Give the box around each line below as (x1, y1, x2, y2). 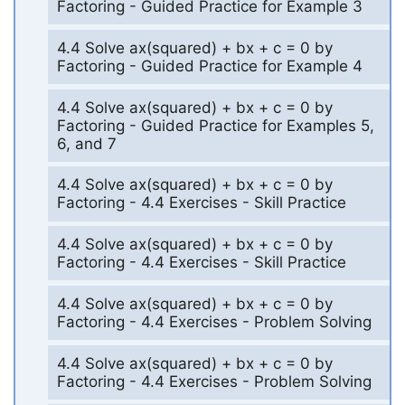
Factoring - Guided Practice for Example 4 (56, 56, 363, 75)
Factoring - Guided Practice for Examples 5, (56, 116, 374, 135)
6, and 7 (56, 134, 117, 153)
